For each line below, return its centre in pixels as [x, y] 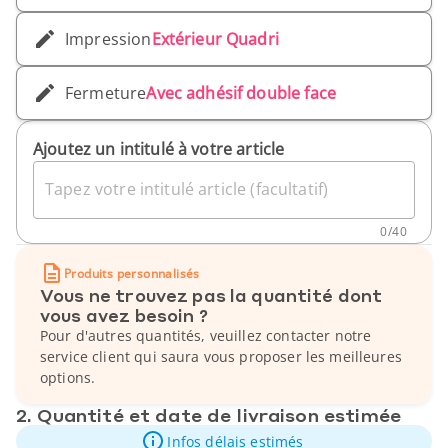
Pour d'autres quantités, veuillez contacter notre [206, 335]
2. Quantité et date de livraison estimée [208, 414]
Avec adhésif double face [241, 93]
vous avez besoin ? [124, 315]
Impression [108, 39]
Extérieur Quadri [215, 39]
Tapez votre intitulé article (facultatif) [187, 189]
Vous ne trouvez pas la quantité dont [211, 295]
